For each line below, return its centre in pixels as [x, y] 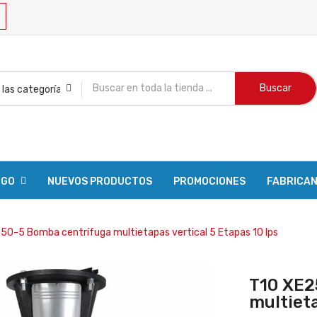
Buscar [276, 88]
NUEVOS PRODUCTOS [100, 181]
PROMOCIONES [209, 181]
